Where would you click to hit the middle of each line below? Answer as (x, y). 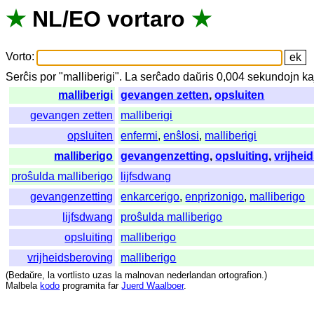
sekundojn (274, 77)
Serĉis (22, 77)
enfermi (139, 136)
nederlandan (192, 275)
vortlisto (74, 275)
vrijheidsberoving (70, 258)
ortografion (240, 275)
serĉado (161, 77)
